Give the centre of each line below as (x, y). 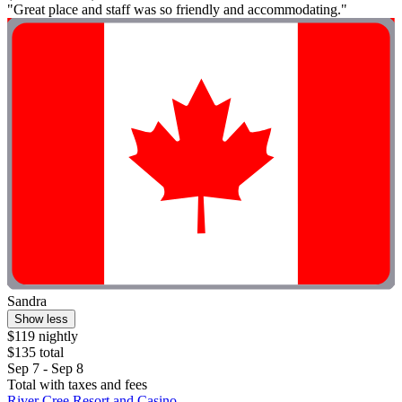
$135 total (35, 352)
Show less (41, 319)
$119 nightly (43, 336)
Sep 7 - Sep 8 (45, 368)
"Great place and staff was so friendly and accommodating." (177, 10)
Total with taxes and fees (77, 384)
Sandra (27, 301)
